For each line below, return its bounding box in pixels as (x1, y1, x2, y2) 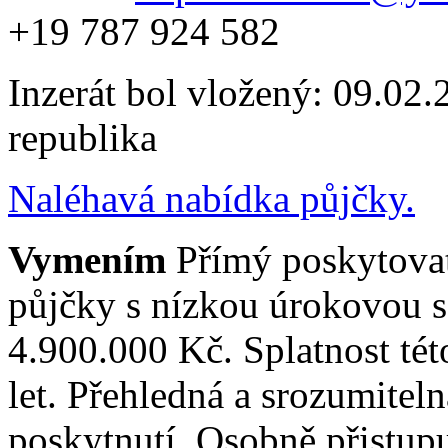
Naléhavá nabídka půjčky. (8, 176, 415, 220)
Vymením (8, 237, 176, 281)
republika (8, 115, 157, 159)
